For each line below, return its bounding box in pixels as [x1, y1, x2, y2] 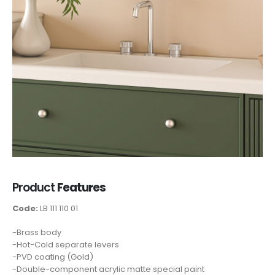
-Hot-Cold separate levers [12, 238, 119, 250]
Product [12, 180, 57, 195]
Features [56, 180, 106, 195]
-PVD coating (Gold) [12, 250, 93, 263]
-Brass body [12, 226, 61, 238]
